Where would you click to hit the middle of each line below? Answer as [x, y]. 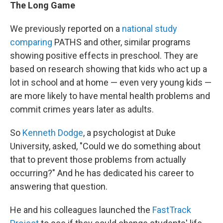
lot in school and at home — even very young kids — [111, 82]
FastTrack [172, 210]
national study [150, 29]
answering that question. [59, 186]
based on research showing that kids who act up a [109, 69]
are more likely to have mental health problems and [110, 96]
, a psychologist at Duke [129, 133]
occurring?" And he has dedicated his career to [102, 173]
